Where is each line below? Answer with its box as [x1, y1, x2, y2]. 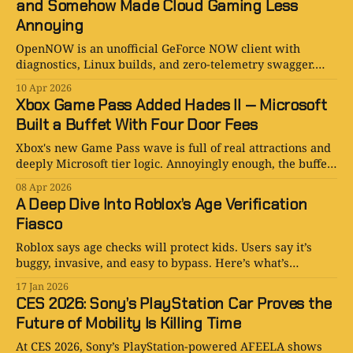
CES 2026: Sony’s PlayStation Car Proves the [16, 293, 332, 314]
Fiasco [16, 214, 62, 235]
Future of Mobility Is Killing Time [16, 313, 241, 334]
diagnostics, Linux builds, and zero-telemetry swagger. [16, 56, 315, 72]
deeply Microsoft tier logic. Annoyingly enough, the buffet [16, 155, 331, 172]
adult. [16, 87, 47, 104]
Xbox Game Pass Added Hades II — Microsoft [16, 95, 327, 116]
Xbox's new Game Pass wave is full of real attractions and [16, 139, 331, 156]
